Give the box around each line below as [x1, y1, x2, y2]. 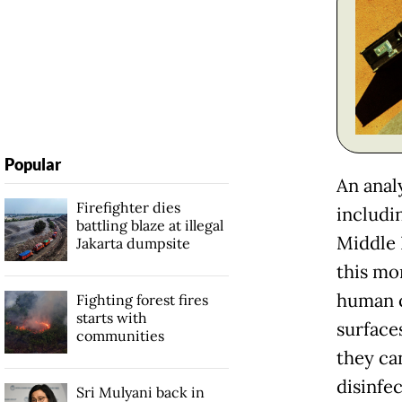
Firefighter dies [75, 197, 180, 216]
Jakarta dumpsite [75, 233, 190, 252]
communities [75, 326, 164, 345]
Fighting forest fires [75, 290, 208, 309]
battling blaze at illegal [75, 215, 223, 234]
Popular [4, 153, 61, 174]
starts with [75, 308, 147, 327]
